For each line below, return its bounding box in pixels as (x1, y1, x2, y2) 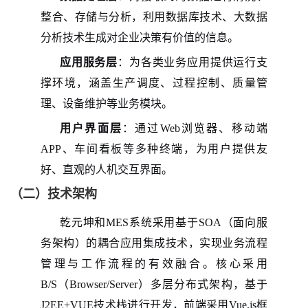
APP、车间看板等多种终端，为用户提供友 (41, 142, 267, 155)
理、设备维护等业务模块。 (41, 97, 173, 109)
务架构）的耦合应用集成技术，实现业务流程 (41, 236, 267, 249)
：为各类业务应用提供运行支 (118, 56, 268, 68)
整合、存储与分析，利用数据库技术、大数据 (41, 10, 267, 23)
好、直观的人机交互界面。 (41, 163, 173, 175)
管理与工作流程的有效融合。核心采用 (41, 257, 267, 269)
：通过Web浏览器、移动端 (122, 122, 267, 134)
